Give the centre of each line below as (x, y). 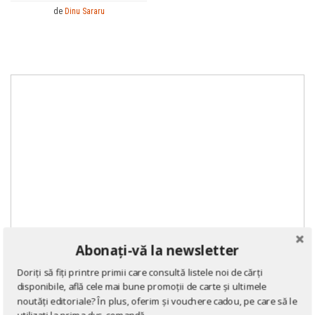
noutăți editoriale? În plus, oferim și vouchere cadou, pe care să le (157, 301)
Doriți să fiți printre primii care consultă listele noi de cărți (140, 272)
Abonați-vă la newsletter (157, 250)
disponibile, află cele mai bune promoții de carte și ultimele (142, 287)
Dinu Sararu (84, 12)
